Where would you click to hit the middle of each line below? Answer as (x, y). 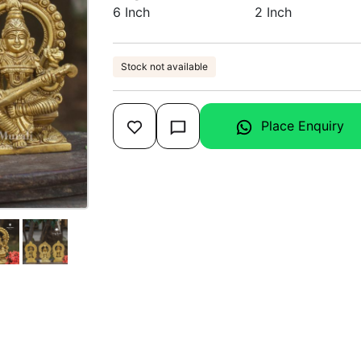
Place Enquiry (302, 126)
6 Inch (131, 12)
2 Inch (274, 12)
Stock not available (164, 66)
